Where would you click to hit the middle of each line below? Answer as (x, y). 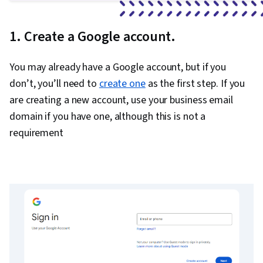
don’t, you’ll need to (54, 84)
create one (122, 84)
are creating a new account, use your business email (121, 100)
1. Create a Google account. (93, 37)
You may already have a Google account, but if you (118, 68)
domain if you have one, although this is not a (108, 117)
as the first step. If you (195, 84)
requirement (36, 133)
